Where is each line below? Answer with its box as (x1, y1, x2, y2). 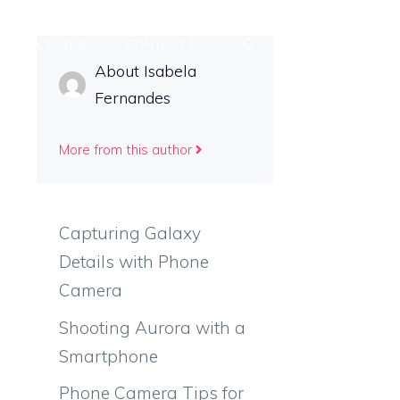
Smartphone (59, 345, 158, 367)
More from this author (59, 141, 192, 158)
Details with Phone (59, 251, 209, 272)
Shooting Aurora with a (59, 316, 246, 338)
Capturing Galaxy (59, 222, 201, 244)
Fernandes (95, 87, 171, 108)
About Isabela (95, 61, 196, 81)
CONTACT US (126, 37, 207, 53)
